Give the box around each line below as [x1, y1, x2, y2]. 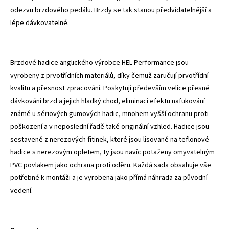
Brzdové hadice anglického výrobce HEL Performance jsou [10, 57, 189, 68]
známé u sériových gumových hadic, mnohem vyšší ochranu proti [10, 108, 209, 119]
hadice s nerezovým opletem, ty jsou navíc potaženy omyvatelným [10, 147, 215, 157]
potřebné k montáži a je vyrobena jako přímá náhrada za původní [10, 172, 208, 183]
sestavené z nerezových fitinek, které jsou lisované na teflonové [10, 134, 209, 145]
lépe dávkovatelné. [10, 17, 71, 28]
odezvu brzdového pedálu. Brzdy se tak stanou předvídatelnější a [10, 5, 212, 15]
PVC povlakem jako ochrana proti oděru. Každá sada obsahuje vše [10, 159, 211, 170]
